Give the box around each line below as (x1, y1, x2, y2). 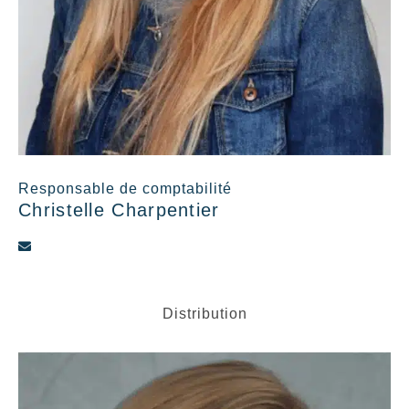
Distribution (162, 305, 247, 321)
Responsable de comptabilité (18, 180, 232, 196)
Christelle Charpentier (18, 199, 220, 220)
